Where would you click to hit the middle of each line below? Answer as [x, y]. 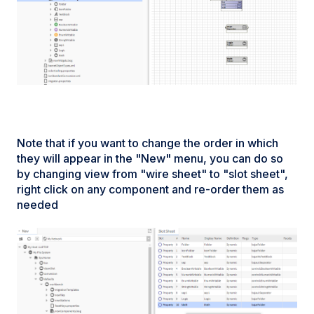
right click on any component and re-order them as [150, 189]
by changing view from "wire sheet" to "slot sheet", [152, 173]
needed [37, 204]
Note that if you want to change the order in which [148, 143]
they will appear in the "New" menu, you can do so [150, 158]
